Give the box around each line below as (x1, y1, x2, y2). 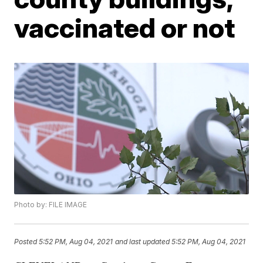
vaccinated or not (14, 11, 235, 44)
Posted (14, 237, 39, 246)
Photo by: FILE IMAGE (14, 200, 87, 210)
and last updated (115, 237, 170, 246)
